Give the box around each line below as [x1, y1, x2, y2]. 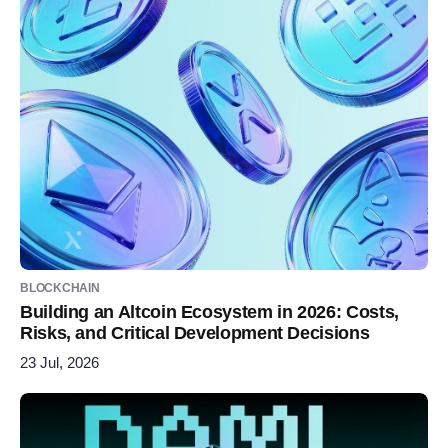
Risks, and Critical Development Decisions [20, 322, 370, 343]
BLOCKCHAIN [20, 280, 100, 295]
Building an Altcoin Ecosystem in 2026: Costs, [20, 301, 399, 322]
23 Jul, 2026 [20, 353, 99, 371]
